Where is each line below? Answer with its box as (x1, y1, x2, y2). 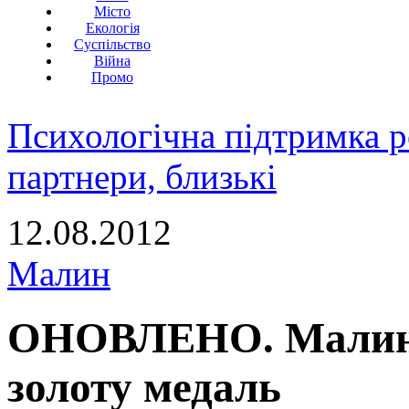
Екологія (85, 20, 140, 36)
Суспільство (74, 37, 151, 52)
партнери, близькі (7, 157, 277, 196)
